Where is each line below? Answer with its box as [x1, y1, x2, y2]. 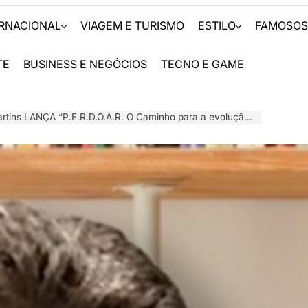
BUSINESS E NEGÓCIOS [23, 57, 148, 71]
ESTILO [198, 19, 236, 32]
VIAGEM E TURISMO [80, 19, 185, 32]
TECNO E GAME [161, 57, 245, 71]
